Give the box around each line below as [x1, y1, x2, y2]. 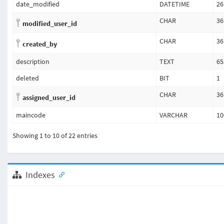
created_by [22, 39, 57, 48]
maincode [16, 110, 45, 119]
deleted [16, 73, 39, 82]
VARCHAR [159, 110, 187, 119]
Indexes [25, 169, 55, 180]
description [16, 57, 49, 66]
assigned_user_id [22, 93, 75, 102]
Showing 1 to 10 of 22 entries [12, 131, 97, 140]
